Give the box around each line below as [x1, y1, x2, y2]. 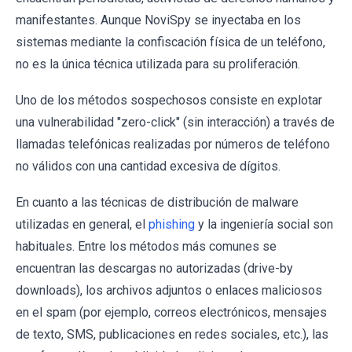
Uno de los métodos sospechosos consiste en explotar [16, 93, 322, 108]
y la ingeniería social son [195, 217, 333, 233]
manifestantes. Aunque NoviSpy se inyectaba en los [16, 13, 301, 28]
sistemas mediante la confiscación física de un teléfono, [16, 35, 325, 50]
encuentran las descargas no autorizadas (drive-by [16, 261, 293, 277]
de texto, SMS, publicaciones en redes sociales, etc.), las [16, 327, 328, 343]
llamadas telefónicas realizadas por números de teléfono [16, 137, 330, 152]
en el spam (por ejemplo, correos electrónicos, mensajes [16, 305, 327, 321]
